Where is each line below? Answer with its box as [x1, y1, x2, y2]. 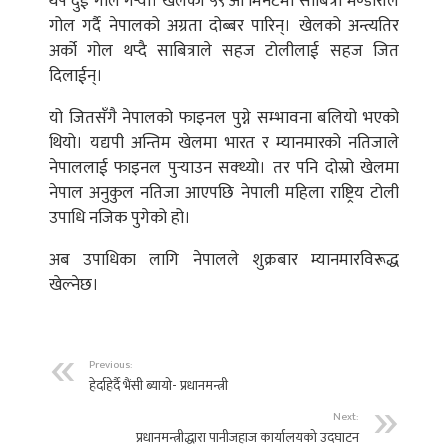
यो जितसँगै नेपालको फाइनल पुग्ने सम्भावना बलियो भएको [49, 103, 399, 132]
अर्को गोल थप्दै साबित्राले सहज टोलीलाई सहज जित [49, 36, 399, 65]
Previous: [89, 354, 133, 374]
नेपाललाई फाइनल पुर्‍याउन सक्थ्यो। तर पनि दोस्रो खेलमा [49, 153, 399, 182]
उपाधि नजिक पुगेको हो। [49, 203, 191, 232]
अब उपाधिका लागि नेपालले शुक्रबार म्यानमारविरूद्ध [49, 245, 399, 274]
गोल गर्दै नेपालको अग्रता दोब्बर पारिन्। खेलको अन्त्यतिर [49, 11, 399, 40]
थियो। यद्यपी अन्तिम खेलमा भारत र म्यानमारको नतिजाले [49, 128, 399, 157]
